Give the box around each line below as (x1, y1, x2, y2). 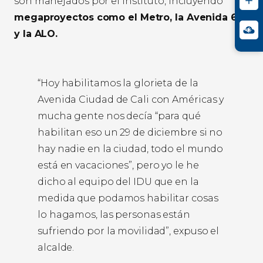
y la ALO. (14, 28, 58, 40)
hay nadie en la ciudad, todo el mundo (38, 143, 224, 155)
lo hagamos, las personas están (38, 209, 190, 221)
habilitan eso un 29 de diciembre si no (38, 127, 223, 139)
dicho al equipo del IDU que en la (38, 176, 199, 188)
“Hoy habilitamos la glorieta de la (38, 77, 198, 89)
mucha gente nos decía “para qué (38, 110, 201, 122)
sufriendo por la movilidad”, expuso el (38, 225, 220, 237)
